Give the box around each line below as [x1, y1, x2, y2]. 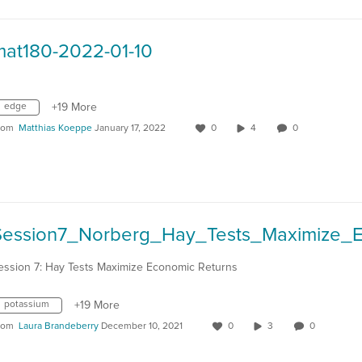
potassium [4, 300, 49, 309]
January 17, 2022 [95, 124, 166, 133]
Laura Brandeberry [19, 322, 99, 331]
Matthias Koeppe [19, 124, 92, 133]
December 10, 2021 [101, 322, 183, 331]
